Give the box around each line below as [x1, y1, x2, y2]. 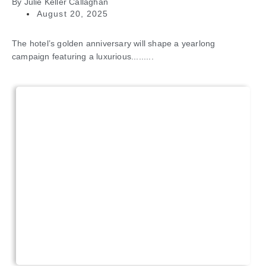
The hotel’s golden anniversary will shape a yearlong [12, 39, 216, 49]
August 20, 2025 [37, 9, 109, 19]
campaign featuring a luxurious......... [12, 52, 154, 62]
